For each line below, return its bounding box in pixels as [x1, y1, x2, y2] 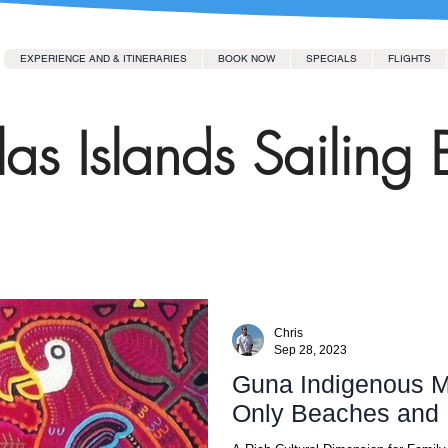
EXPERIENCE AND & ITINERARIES [19, 52, 187, 65]
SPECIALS [306, 52, 357, 65]
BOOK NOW [218, 52, 275, 65]
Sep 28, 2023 [274, 342, 347, 357]
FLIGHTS [388, 52, 431, 65]
